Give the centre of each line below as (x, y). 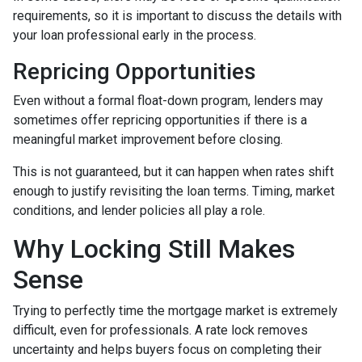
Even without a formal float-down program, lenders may (168, 100)
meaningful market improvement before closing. (148, 139)
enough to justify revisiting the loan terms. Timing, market (174, 191)
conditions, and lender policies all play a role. (139, 210)
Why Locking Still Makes (154, 248)
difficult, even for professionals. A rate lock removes (160, 330)
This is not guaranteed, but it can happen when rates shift (173, 171)
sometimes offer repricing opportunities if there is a (160, 120)
